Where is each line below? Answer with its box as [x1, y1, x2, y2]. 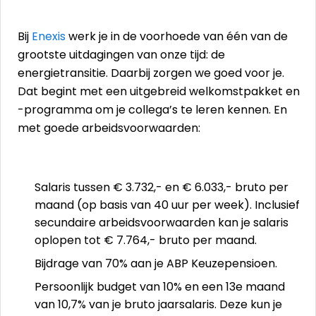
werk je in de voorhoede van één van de [66, 28, 288, 44]
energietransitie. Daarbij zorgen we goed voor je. [18, 65, 284, 81]
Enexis [32, 28, 66, 44]
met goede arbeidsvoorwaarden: [18, 120, 200, 136]
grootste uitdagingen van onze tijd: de [18, 47, 225, 63]
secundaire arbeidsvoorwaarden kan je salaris [35, 214, 288, 231]
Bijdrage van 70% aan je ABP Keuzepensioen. [35, 255, 277, 272]
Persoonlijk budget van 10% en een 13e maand [35, 279, 285, 295]
